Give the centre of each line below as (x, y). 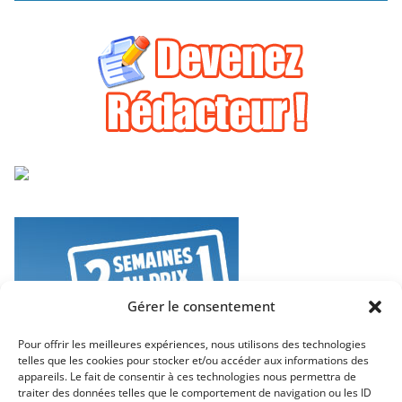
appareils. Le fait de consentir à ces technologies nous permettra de (187, 376)
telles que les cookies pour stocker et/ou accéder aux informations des (193, 360)
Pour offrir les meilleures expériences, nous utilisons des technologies (192, 344)
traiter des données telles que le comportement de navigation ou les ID (195, 393)
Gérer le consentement (201, 306)
